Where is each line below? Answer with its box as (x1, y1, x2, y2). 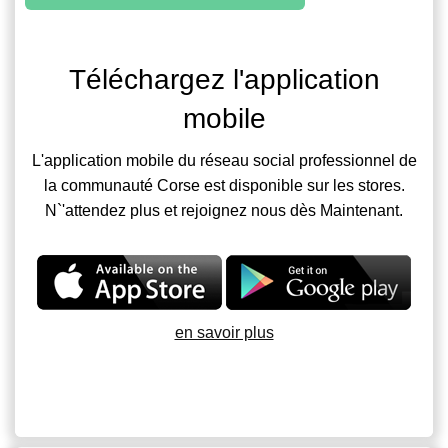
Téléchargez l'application (68, 63, 380, 95)
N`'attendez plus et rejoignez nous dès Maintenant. (45, 201, 403, 219)
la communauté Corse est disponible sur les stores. (43, 176, 405, 194)
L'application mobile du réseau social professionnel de (31, 151, 417, 169)
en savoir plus (174, 323, 274, 341)
